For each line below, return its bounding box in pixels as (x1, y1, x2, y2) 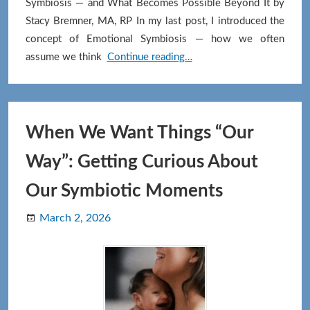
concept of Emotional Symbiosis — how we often (25, 34, 285, 45)
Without (191, 87, 230, 98)
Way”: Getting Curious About (25, 153, 258, 172)
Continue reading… (107, 52, 192, 63)
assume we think (25, 52, 102, 63)
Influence (191, 69, 233, 80)
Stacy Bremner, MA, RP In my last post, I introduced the (25, 16, 285, 27)
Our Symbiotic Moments (25, 182, 223, 201)
